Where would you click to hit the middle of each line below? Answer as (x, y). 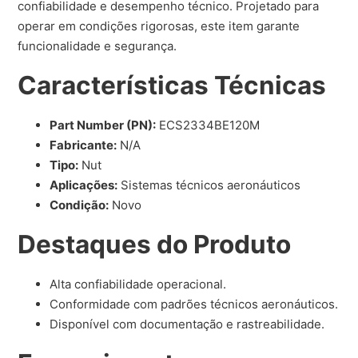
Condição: (80, 205)
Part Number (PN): (103, 125)
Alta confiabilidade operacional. (138, 284)
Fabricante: (84, 145)
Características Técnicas (172, 86)
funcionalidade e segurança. (97, 46)
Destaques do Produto (155, 245)
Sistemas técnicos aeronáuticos (209, 185)
